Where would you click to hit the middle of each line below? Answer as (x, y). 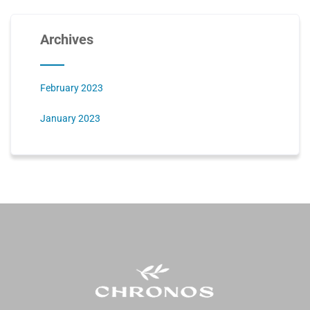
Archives (66, 39)
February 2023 (71, 88)
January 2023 (70, 118)
